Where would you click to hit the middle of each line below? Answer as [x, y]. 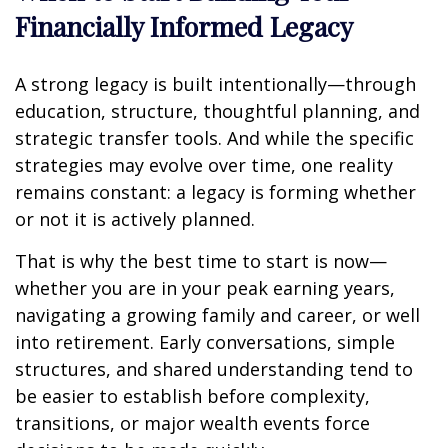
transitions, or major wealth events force [192, 422]
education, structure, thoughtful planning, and [217, 110]
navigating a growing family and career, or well [217, 314]
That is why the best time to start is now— [201, 260]
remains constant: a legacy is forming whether [215, 191]
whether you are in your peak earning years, [205, 287]
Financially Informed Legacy [184, 25]
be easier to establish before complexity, [192, 395]
